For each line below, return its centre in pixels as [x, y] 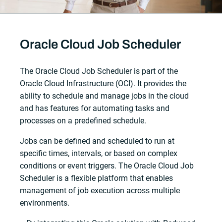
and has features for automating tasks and [95, 109]
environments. [45, 203]
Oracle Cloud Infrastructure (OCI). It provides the [103, 84]
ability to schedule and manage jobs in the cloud [105, 96]
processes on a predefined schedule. [83, 121]
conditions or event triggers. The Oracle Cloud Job [107, 166]
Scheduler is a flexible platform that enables [97, 178]
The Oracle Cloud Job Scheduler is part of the [99, 71]
